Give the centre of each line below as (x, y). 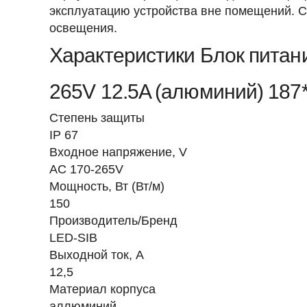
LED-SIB (73, 238)
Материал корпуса (102, 289)
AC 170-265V (86, 169)
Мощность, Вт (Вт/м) (107, 186)
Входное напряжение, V (118, 152)
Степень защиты (97, 118)
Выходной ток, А (97, 255)
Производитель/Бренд (113, 221)
